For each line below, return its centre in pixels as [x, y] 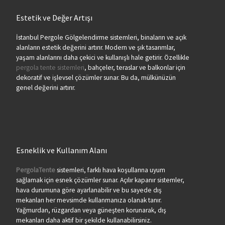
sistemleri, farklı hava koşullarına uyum [110, 170]
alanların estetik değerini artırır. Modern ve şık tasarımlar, [95, 48]
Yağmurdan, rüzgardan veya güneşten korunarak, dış [91, 210]
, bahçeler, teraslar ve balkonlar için [135, 68]
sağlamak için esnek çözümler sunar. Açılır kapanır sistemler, [100, 180]
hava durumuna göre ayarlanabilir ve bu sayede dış [89, 190]
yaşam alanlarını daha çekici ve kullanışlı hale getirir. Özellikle [102, 58]
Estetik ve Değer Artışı [54, 17]
